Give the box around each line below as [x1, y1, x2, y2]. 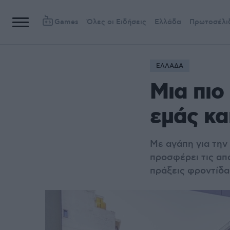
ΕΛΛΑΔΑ [156, 62, 183, 70]
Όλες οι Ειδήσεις [87, 17, 146, 27]
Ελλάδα [155, 17, 181, 27]
